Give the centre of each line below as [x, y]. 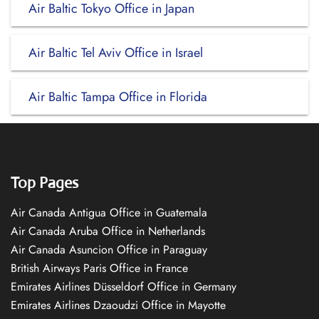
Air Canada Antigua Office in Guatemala [109, 213]
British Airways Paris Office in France [99, 268]
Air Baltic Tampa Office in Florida [118, 97]
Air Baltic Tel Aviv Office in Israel [116, 53]
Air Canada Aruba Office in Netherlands [108, 231]
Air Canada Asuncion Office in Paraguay [109, 250]
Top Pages [45, 183]
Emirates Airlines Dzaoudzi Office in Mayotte [118, 305]
